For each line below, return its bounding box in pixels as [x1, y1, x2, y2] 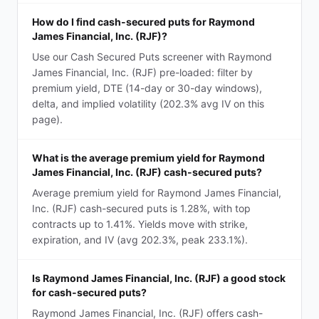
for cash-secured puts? [32, 286, 147, 298]
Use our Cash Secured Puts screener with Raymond [32, 51, 272, 63]
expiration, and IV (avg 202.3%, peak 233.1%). [32, 234, 248, 246]
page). [32, 113, 63, 125]
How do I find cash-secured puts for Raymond [32, 16, 255, 28]
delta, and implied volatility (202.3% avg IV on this [32, 98, 264, 110]
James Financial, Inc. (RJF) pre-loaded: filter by [32, 66, 253, 78]
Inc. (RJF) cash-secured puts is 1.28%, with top [32, 202, 251, 214]
